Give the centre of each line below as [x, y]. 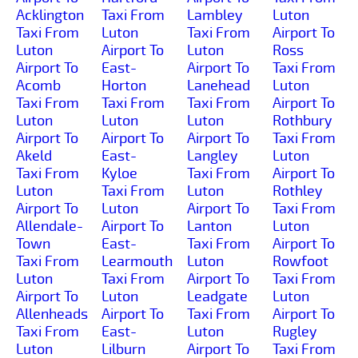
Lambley [215, 15]
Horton [124, 85]
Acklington [50, 15]
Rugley [295, 331]
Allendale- [50, 226]
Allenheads [52, 314]
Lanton [209, 226]
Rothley [298, 191]
